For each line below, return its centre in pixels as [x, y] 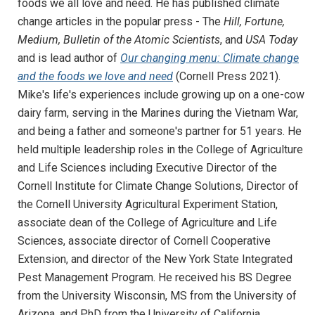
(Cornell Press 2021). [228, 76]
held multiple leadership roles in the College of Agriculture [160, 149]
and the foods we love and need [95, 76]
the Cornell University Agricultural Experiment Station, [148, 204]
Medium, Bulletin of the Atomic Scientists [119, 39]
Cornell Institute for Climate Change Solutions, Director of [158, 186]
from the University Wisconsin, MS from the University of [157, 295]
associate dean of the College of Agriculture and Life [147, 222]
